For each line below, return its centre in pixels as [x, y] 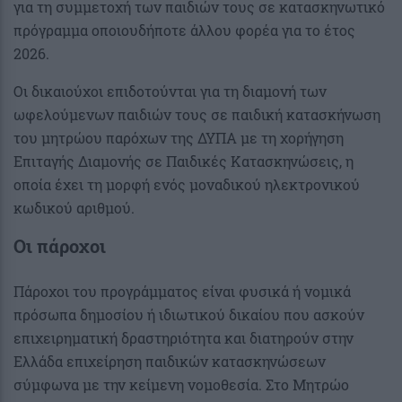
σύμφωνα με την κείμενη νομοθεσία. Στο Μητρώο [181, 385]
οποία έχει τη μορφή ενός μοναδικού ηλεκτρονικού [187, 185]
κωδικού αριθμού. [74, 208]
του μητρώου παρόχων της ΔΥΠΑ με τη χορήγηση [179, 138]
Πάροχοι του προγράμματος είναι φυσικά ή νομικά [182, 292]
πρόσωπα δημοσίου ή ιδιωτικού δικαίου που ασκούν [189, 315]
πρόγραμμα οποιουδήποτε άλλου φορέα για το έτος [184, 31]
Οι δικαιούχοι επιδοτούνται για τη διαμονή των [170, 92]
